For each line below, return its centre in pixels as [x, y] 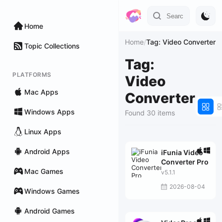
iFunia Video [182, 152]
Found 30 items [150, 113]
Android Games [50, 211]
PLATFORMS [32, 75]
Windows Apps [50, 111]
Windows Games [52, 191]
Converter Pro [185, 162]
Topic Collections [52, 46]
